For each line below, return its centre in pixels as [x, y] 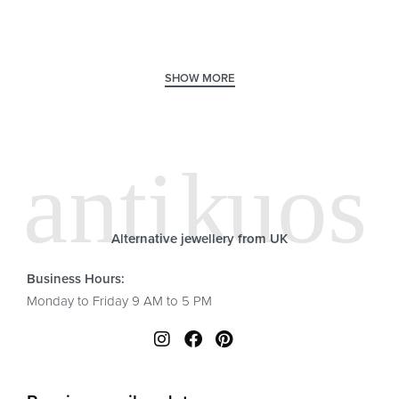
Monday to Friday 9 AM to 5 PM [119, 301]
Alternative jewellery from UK [199, 239]
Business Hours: [76, 279]
